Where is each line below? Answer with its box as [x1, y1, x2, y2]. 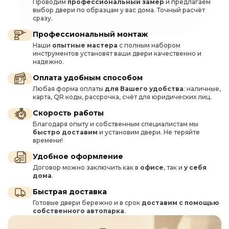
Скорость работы [33, 108, 104, 118]
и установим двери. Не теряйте [98, 128, 200, 136]
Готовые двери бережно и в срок [33, 198, 142, 207]
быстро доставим [33, 128, 98, 136]
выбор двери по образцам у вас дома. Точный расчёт [33, 6, 205, 14]
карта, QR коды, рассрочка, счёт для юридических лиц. [33, 93, 212, 101]
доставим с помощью [142, 198, 219, 207]
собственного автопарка [33, 207, 124, 215]
